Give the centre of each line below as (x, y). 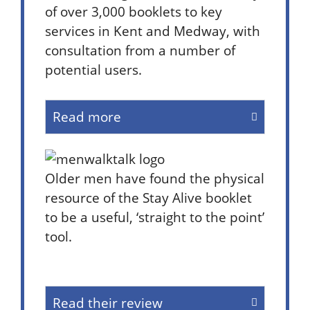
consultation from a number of (140, 51)
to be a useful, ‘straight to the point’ (155, 217)
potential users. (95, 70)
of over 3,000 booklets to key (134, 12)
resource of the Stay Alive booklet (148, 197)
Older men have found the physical (155, 178)
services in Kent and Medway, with (153, 31)
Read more (87, 117)
